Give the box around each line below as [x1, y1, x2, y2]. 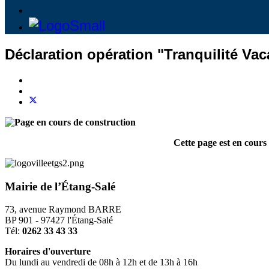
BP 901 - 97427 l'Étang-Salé [5, 215, 113, 226]
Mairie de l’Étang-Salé [5, 180, 115, 193]
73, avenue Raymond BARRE [5, 204, 121, 215]
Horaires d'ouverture [5, 246, 91, 257]
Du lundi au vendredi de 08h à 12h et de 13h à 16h [5, 257, 198, 268]
